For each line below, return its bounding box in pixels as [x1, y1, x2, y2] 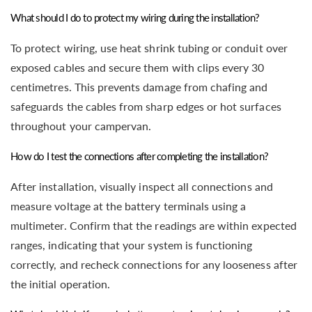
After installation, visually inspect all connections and [10, 179, 273, 193]
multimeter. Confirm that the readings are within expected [10, 218, 297, 232]
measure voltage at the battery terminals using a [10, 198, 247, 212]
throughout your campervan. [10, 118, 152, 132]
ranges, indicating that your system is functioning [10, 237, 253, 251]
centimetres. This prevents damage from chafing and [10, 79, 268, 93]
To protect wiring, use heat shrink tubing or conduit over [10, 40, 288, 54]
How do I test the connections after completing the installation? [10, 149, 268, 162]
